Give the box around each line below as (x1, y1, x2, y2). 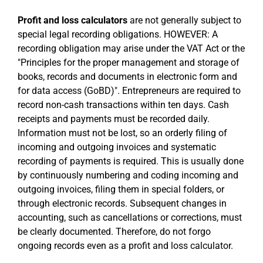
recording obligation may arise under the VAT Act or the (18, 43, 245, 54)
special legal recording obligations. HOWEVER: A (18, 29, 218, 40)
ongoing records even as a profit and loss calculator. (18, 240, 233, 251)
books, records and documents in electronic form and (18, 71, 237, 82)
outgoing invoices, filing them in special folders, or (18, 184, 224, 195)
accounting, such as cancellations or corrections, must (18, 212, 242, 223)
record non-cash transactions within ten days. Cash (18, 99, 229, 110)
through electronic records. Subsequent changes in (18, 198, 227, 209)
